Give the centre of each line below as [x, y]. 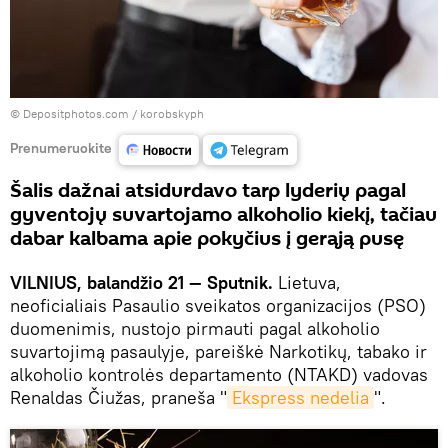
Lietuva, [309, 283]
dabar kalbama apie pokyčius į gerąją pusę [207, 239]
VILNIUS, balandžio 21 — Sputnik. [144, 283]
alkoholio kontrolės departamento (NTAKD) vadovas [219, 375]
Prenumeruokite [61, 147]
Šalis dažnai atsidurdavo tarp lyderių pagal [208, 191]
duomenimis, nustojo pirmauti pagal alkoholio [195, 329]
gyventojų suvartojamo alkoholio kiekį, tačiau [223, 215]
